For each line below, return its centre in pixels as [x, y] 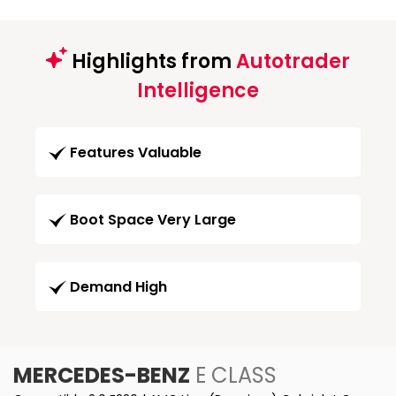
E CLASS [233, 376]
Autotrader [293, 61]
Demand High [118, 287]
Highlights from [152, 61]
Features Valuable [136, 153]
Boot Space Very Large [153, 220]
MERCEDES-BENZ [102, 376]
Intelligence [198, 91]
